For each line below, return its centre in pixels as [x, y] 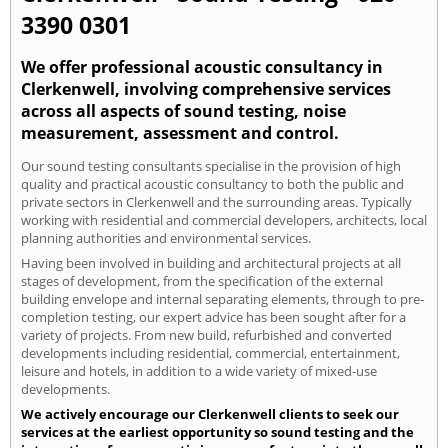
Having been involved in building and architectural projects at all [211, 262]
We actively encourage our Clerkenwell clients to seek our [210, 413]
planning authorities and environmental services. [166, 237]
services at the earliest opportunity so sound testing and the [217, 431]
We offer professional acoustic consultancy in [202, 66]
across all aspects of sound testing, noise [183, 110]
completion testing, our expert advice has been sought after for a [213, 316]
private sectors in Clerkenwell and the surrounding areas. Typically [216, 201]
